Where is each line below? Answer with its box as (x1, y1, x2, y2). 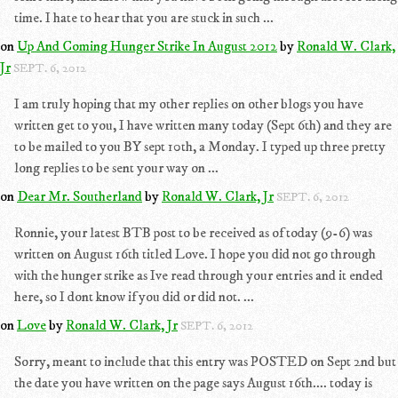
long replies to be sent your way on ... (14, 159, 219, 177)
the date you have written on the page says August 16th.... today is (14, 374, 372, 392)
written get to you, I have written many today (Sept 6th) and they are (14, 116, 392, 134)
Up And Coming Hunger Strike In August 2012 (17, 37, 277, 55)
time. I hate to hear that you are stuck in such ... (14, 9, 274, 27)
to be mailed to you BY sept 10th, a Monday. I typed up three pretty (14, 138, 386, 155)
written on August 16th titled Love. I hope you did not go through (14, 245, 376, 263)
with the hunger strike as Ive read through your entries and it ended (14, 267, 383, 284)
